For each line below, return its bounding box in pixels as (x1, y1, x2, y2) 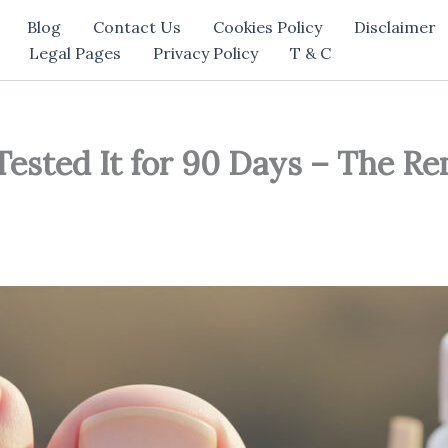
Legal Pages (29, 43, 121, 63)
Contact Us (93, 17, 181, 37)
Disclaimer (354, 17, 436, 37)
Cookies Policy (213, 17, 322, 37)
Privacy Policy (153, 43, 258, 63)
